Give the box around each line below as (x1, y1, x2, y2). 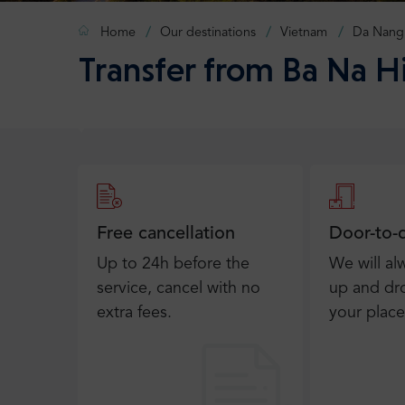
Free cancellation (97, 225, 235, 243)
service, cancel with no (97, 280, 260, 297)
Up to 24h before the (97, 256, 250, 272)
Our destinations (160, 26, 257, 40)
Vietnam (280, 26, 328, 40)
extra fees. (97, 305, 172, 321)
